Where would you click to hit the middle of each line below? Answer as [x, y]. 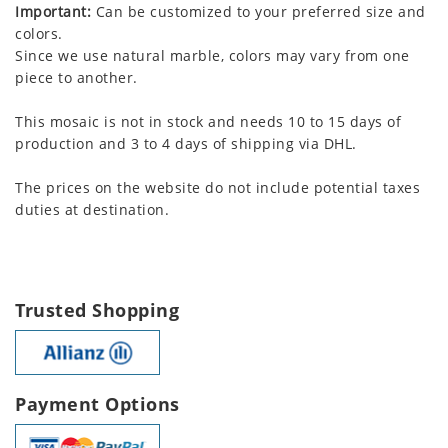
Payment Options [97, 404]
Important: [53, 12]
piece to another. [76, 78]
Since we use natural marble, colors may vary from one [212, 56]
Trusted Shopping [97, 310]
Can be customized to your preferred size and [258, 12]
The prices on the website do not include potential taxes [217, 188]
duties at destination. [92, 210]
